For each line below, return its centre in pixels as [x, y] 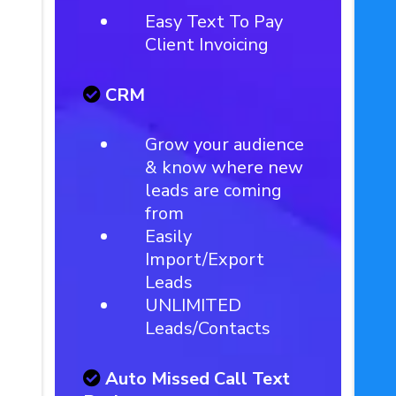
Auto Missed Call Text [198, 379]
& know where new [225, 168]
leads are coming [214, 190]
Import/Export [205, 259]
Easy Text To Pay [214, 22]
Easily [169, 236]
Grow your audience [225, 145]
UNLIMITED [194, 305]
